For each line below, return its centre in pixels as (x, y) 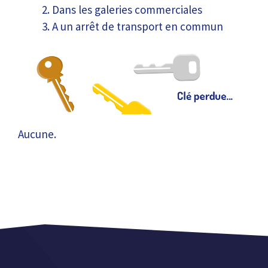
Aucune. (37, 134)
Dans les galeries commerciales (127, 10)
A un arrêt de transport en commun (138, 26)
